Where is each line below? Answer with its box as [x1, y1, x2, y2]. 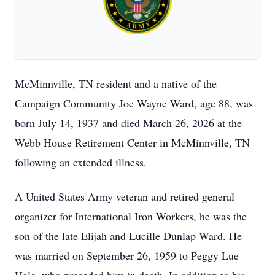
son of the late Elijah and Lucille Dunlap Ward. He [15, 228, 242, 243]
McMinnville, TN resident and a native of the [15, 76, 217, 91]
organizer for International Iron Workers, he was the [15, 209, 247, 223]
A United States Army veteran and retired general [15, 189, 234, 204]
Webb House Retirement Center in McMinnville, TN [15, 135, 250, 150]
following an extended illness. [15, 155, 147, 169]
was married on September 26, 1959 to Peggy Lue [15, 248, 239, 263]
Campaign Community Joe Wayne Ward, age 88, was [15, 96, 253, 110]
